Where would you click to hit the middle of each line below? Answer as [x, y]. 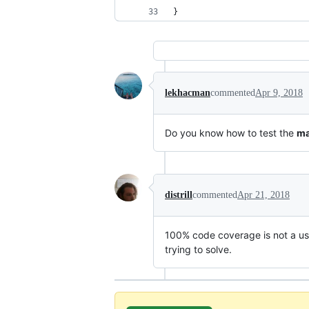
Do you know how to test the [231, 133]
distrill [179, 195]
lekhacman [188, 93]
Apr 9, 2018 [279, 93]
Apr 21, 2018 [263, 195]
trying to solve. [198, 249]
